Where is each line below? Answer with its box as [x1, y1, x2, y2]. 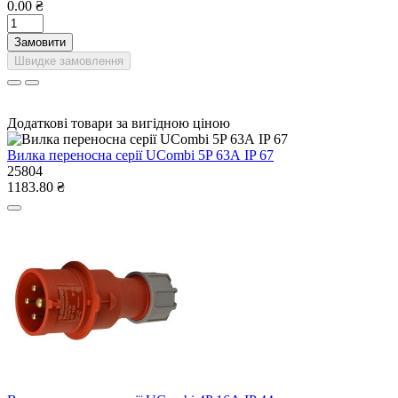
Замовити [14, 35, 66, 49]
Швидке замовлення [14, 53, 123, 68]
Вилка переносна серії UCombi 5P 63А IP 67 [7, 147, 274, 163]
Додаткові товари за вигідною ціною [7, 115, 230, 131]
